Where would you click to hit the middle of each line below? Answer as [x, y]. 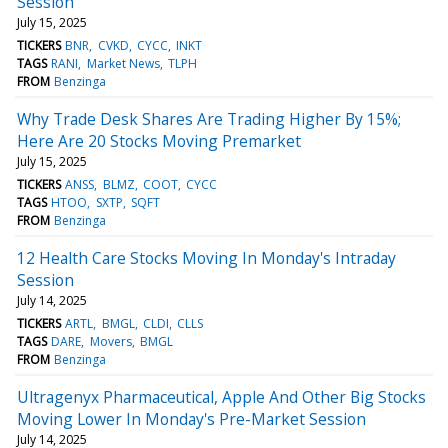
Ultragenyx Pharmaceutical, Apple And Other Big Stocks [221, 396]
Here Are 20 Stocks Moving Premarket [159, 140]
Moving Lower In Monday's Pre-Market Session [191, 418]
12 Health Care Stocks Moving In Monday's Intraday [206, 257]
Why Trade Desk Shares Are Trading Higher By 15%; [209, 118]
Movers [110, 341]
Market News [123, 63]
